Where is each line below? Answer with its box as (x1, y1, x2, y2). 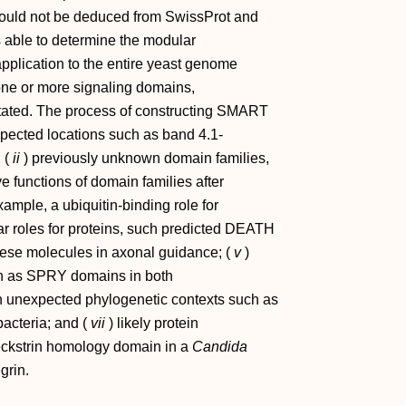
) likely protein (105, 315, 198, 331)
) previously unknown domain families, (20, 150, 269, 166)
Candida (192, 339, 247, 354)
